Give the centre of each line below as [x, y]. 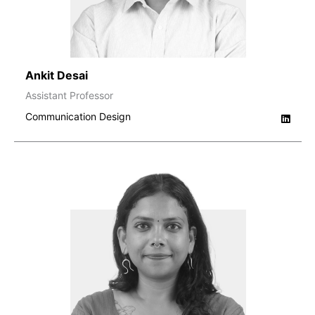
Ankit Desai [57, 75]
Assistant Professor [69, 95]
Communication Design [78, 116]
